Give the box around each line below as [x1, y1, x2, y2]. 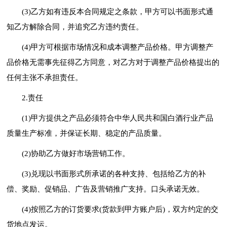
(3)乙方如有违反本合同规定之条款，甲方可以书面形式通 [22, 7, 214, 16]
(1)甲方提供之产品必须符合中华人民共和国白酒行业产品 [22, 113, 214, 122]
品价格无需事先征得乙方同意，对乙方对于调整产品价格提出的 [7, 58, 220, 66]
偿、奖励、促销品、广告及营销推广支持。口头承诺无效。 [7, 184, 205, 193]
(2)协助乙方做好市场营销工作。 [22, 149, 130, 158]
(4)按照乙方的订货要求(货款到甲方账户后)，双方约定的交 [22, 205, 219, 213]
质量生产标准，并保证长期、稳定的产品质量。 [7, 129, 167, 137]
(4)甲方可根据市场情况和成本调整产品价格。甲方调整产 [22, 43, 214, 51]
